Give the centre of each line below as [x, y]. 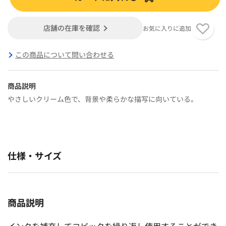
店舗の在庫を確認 [72, 27]
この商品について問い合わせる [65, 54]
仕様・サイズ [35, 155]
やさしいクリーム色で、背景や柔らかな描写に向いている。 [103, 99]
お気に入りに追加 [167, 28]
